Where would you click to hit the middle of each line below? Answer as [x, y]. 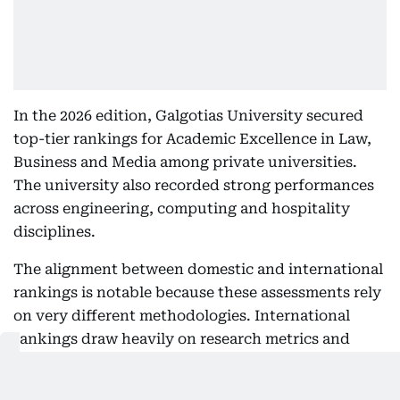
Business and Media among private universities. [185, 162]
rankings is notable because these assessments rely [197, 292]
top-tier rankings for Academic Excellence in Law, [192, 139]
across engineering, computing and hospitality [182, 208]
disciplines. [54, 232]
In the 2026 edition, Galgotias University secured [188, 116]
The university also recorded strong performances [194, 185]
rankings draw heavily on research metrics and [182, 339]
